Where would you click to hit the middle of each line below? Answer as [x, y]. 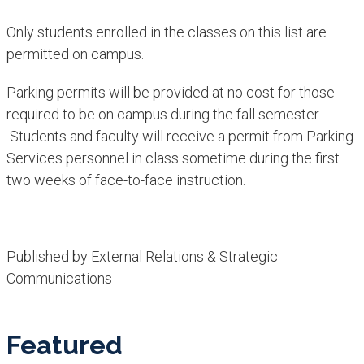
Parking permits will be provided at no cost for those [170, 92]
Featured [64, 344]
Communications [59, 278]
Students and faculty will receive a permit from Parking [180, 136]
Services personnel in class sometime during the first [173, 158]
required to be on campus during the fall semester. [163, 114]
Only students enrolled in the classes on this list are [166, 32]
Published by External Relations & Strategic [142, 256]
